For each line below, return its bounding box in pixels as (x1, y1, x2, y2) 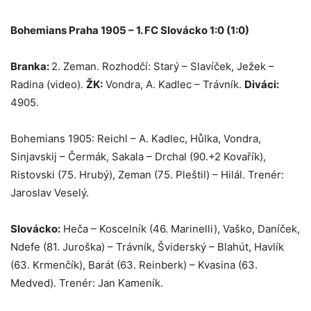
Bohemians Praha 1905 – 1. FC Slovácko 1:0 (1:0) (10, 24, 249, 37)
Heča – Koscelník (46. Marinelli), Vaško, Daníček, (60, 222, 300, 236)
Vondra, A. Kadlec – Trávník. (103, 78, 244, 92)
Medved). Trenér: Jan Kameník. (10, 276, 163, 290)
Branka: (10, 60, 51, 74)
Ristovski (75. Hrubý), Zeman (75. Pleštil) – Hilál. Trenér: (10, 168, 284, 182)
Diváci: (244, 78, 279, 92)
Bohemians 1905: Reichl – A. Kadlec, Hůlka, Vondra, (10, 132, 261, 146)
